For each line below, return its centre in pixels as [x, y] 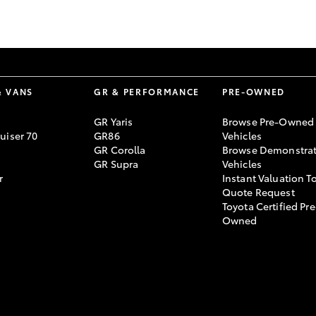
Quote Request [258, 192]
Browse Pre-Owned [268, 121]
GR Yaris [114, 121]
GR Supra [116, 164]
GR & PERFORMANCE [147, 91]
